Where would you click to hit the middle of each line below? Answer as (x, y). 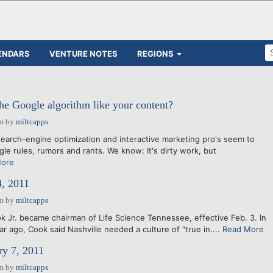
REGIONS (155, 53)
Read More (243, 229)
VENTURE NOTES (83, 53)
